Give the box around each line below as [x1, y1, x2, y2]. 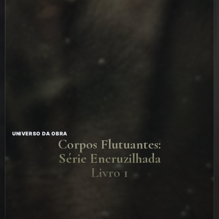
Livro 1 [91, 164, 128, 181]
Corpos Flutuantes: [58, 135, 161, 153]
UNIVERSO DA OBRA [12, 130, 67, 136]
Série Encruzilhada [58, 150, 161, 167]
